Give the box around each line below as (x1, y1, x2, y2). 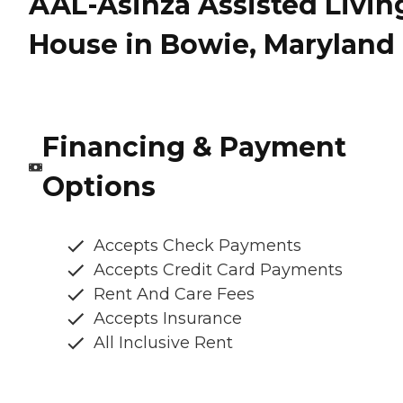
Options (41, 170, 156, 204)
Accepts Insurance (94, 309, 242, 329)
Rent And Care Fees (94, 284, 255, 305)
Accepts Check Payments (94, 236, 301, 256)
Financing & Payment (41, 130, 346, 165)
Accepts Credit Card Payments (94, 260, 343, 281)
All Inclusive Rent (94, 333, 233, 354)
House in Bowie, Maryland (29, 27, 395, 61)
